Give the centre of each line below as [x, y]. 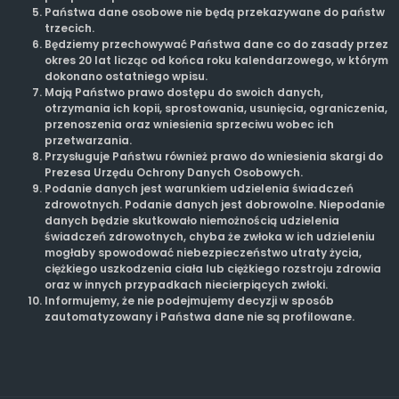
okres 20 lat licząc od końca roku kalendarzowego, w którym [216, 60]
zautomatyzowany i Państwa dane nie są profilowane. [199, 316]
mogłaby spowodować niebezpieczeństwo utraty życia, [203, 252]
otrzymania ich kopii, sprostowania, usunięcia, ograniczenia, [216, 108]
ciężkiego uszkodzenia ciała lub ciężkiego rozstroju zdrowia [213, 268]
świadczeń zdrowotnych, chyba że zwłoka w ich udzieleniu [210, 236]
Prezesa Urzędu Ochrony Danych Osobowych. [174, 172]
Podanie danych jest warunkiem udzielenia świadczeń [199, 188]
